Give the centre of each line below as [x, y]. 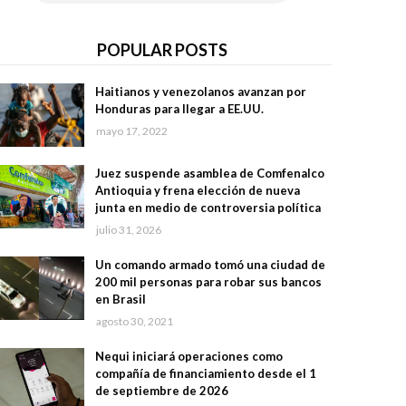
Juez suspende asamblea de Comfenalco [209, 173]
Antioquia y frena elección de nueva [197, 190]
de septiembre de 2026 [161, 391]
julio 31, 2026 [128, 230]
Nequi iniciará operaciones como [188, 356]
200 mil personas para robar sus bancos [208, 282]
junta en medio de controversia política [208, 208]
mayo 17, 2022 [131, 131]
